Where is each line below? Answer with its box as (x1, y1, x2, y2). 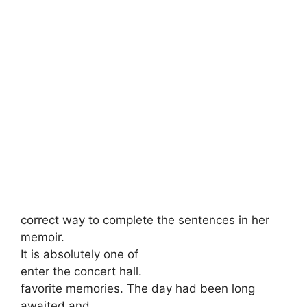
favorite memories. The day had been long (21, 282, 255, 295)
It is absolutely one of (21, 247, 138, 261)
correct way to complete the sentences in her (21, 213, 269, 227)
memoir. (21, 230, 64, 244)
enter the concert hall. (21, 265, 142, 278)
